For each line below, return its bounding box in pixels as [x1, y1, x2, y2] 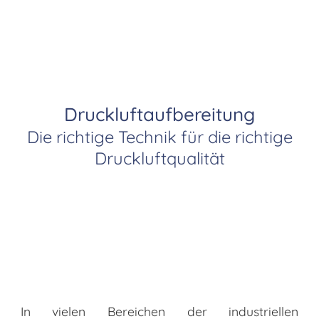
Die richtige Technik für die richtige [26, 126, 293, 148]
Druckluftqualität [94, 147, 225, 169]
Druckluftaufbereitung [64, 103, 255, 126]
